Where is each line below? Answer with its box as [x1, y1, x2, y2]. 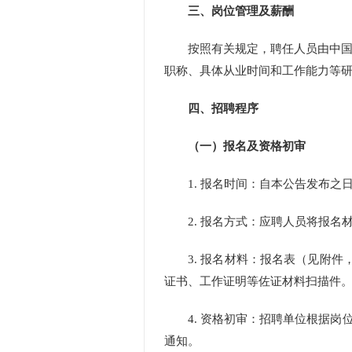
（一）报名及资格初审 [188, 140, 306, 152]
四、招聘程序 [188, 102, 258, 115]
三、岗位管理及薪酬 [188, 5, 294, 17]
